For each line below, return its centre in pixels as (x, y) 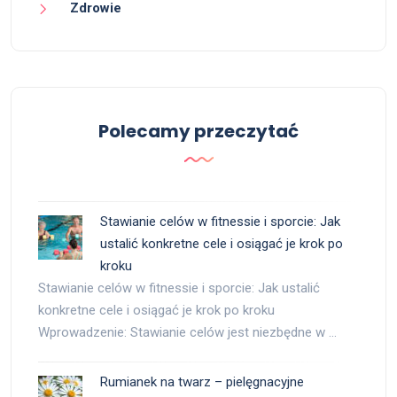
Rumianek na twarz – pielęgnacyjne (202, 382)
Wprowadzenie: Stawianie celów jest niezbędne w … (187, 332)
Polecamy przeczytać (198, 131)
